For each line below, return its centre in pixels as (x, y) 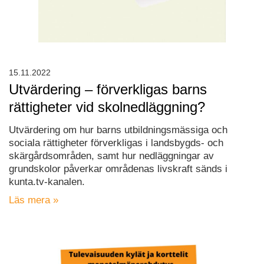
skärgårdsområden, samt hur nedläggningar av (111, 156)
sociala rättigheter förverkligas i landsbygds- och (116, 143)
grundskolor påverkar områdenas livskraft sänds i (118, 169)
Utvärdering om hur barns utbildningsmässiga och (118, 130)
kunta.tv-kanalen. (47, 182)
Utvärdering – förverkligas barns (108, 90)
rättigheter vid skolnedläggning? (107, 107)
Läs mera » (34, 200)
